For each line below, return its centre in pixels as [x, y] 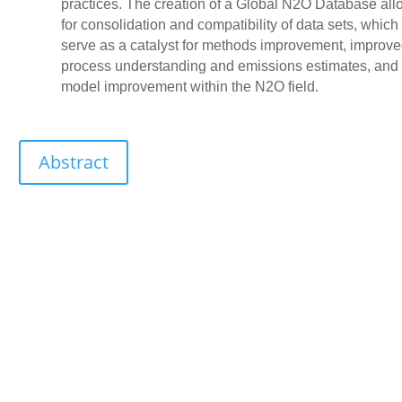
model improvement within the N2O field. [189, 87]
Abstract [74, 162]
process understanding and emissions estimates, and [229, 66]
